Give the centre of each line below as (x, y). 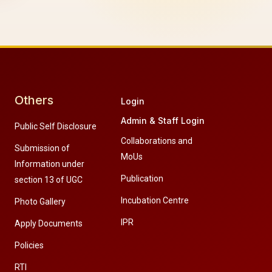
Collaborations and (156, 141)
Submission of (42, 148)
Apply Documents (49, 224)
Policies (29, 246)
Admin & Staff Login (162, 121)
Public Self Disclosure (56, 127)
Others (34, 100)
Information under (50, 164)
